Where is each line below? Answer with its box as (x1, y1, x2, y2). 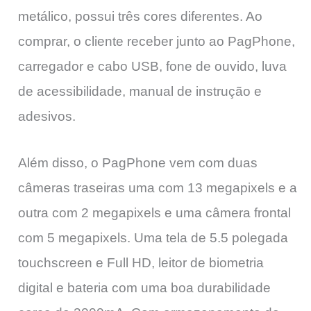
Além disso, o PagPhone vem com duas (18, 155, 258, 170)
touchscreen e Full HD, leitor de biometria (18, 255, 264, 270)
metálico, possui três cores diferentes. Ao (18, 9, 262, 24)
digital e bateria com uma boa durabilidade (18, 280, 271, 295)
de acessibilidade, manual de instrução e (18, 84, 262, 99)
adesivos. (18, 109, 76, 124)
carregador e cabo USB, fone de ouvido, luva (18, 59, 287, 74)
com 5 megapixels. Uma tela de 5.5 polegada (18, 230, 288, 245)
